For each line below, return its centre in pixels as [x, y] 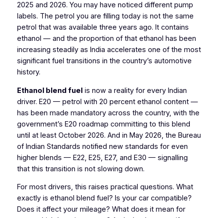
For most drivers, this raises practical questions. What [105, 187]
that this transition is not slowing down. [81, 169]
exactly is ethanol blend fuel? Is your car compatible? [104, 198]
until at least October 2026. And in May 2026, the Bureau [109, 135]
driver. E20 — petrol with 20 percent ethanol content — [107, 101]
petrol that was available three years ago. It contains [103, 27]
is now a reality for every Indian [135, 90]
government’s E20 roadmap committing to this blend [103, 124]
